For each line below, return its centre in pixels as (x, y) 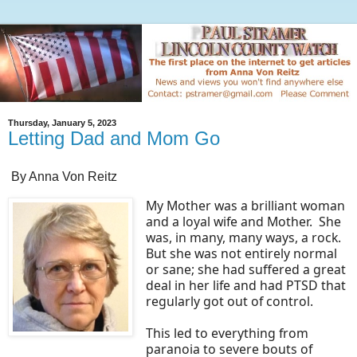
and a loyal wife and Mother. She (243, 221)
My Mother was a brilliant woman (245, 205)
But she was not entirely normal (241, 253)
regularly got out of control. (232, 301)
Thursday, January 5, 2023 (62, 123)
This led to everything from (227, 333)
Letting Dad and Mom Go (114, 139)
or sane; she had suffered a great (245, 269)
